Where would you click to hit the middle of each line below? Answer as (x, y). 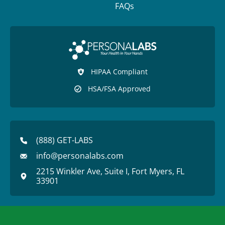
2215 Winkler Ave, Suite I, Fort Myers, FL (110, 172)
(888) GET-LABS (64, 140)
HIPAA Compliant (120, 72)
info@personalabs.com (80, 156)
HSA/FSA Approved (120, 89)
